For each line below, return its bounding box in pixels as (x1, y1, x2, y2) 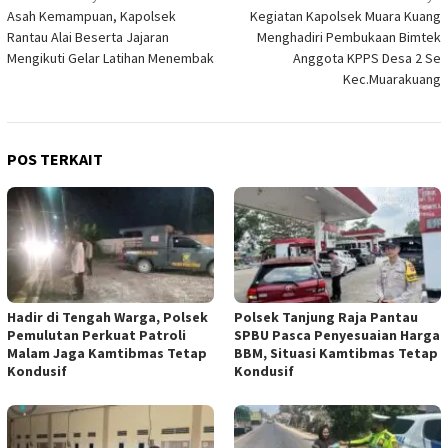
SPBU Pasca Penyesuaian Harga (234, 326, 440, 345)
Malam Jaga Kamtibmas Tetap (7, 344, 207, 363)
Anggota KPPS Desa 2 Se (293, 49, 441, 68)
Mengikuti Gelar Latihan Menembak (7, 49, 214, 68)
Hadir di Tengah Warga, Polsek (7, 308, 208, 327)
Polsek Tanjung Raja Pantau (234, 308, 418, 327)
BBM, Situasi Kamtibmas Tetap (234, 344, 438, 363)
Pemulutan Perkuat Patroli (7, 326, 186, 345)
